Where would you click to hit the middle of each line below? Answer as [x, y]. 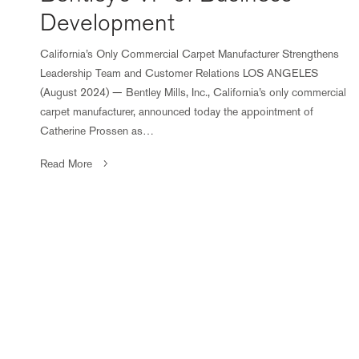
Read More [66, 164]
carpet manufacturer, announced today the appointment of [177, 112]
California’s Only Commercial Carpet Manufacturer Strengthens [190, 54]
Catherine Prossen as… [97, 131]
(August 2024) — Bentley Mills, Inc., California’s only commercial [194, 93]
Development [107, 23]
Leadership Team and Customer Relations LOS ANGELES [179, 73]
